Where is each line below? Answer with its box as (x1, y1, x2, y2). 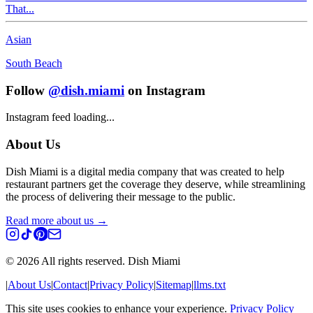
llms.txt (194, 278, 226, 291)
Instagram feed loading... (6, 111, 115, 124)
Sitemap (156, 278, 191, 291)
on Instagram (128, 82, 205, 98)
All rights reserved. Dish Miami (39, 254, 180, 267)
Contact (53, 278, 87, 291)
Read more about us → (6, 214, 108, 226)
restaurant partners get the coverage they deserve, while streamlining (6, 177, 305, 190)
